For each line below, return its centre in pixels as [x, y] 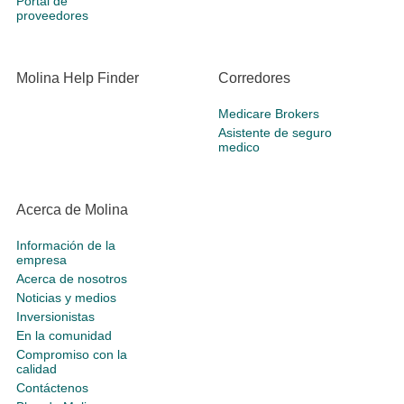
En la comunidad [64, 336]
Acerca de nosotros [72, 279]
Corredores [254, 78]
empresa [41, 260]
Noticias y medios [66, 298]
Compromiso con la [72, 355]
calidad [37, 369]
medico [239, 147]
